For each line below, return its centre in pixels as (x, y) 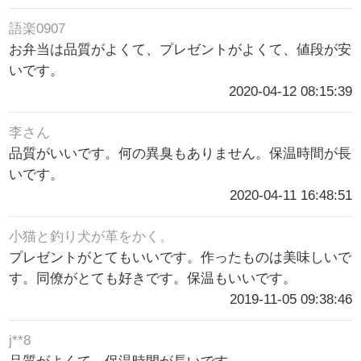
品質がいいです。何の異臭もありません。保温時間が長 (180, 153)
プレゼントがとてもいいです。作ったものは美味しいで (180, 257)
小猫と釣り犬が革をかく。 (91, 236)
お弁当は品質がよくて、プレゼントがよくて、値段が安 (180, 49)
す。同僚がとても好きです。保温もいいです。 (153, 278)
